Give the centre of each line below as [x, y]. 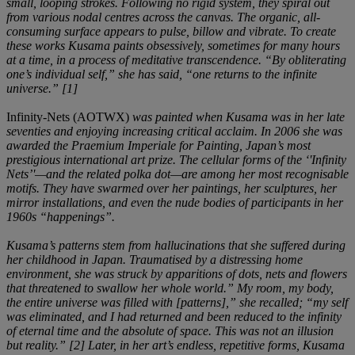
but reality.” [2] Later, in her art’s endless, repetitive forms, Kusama [176, 345]
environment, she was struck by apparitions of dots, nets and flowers [177, 273]
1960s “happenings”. [61, 216]
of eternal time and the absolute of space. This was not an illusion [170, 330]
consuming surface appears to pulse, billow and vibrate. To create [171, 31]
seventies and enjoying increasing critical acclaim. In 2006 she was [174, 131]
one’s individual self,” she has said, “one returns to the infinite [162, 74]
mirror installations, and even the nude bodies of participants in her [175, 202]
